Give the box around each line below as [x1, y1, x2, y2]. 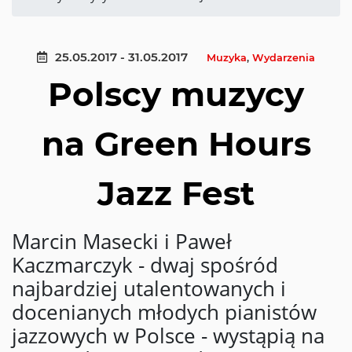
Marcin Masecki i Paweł [12, 228, 232, 255]
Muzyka [207, 52, 247, 64]
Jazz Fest [97, 173, 255, 214]
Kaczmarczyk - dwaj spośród [12, 251, 278, 279]
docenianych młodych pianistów [12, 299, 317, 326]
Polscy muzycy [48, 74, 304, 115]
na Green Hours [41, 123, 311, 164]
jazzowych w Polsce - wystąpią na [12, 322, 324, 350]
